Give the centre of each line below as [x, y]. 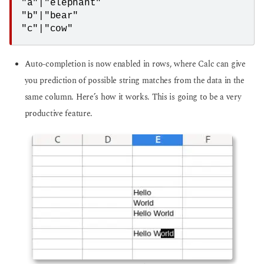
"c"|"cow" [47, 29]
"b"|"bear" [50, 16]
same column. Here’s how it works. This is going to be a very [133, 98]
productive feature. [59, 114]
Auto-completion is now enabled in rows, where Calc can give [135, 65]
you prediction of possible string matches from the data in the [134, 81]
